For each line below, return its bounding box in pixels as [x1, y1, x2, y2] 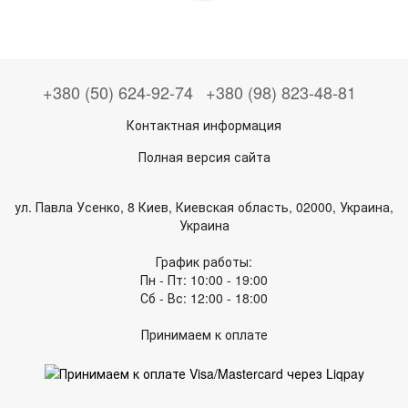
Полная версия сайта [138, 148, 270, 167]
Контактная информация [127, 116, 281, 135]
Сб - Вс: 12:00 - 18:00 [140, 289, 268, 308]
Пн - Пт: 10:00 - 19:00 [140, 270, 268, 290]
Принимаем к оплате [140, 325, 268, 344]
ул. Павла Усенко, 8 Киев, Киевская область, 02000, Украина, [15, 198, 393, 217]
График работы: [156, 252, 252, 271]
